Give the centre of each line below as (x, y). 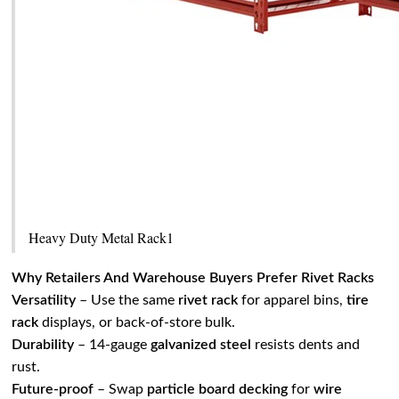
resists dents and (306, 345)
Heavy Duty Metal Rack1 (102, 238)
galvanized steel (201, 345)
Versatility (44, 301)
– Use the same (127, 301)
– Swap (121, 390)
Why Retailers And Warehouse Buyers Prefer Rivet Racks (193, 278)
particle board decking (218, 390)
